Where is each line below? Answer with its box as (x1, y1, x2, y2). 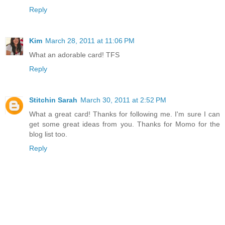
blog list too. (29, 130, 67, 138)
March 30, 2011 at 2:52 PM (80, 95, 166, 104)
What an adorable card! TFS (29, 50, 120, 59)
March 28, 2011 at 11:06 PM (45, 36, 135, 45)
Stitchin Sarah (29, 95, 77, 104)
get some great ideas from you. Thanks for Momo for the (29, 120, 220, 128)
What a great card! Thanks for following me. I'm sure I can (29, 109, 220, 118)
